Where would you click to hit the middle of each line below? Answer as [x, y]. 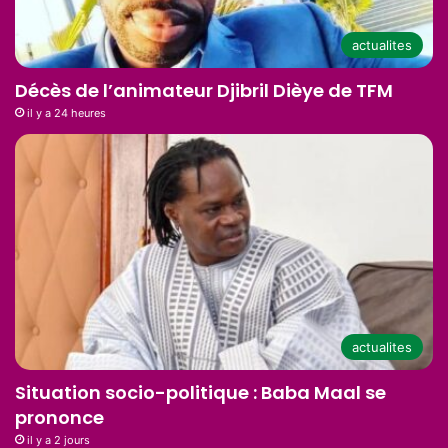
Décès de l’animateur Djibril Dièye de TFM [204, 91]
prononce [59, 417]
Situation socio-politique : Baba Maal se [200, 392]
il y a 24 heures [66, 113]
